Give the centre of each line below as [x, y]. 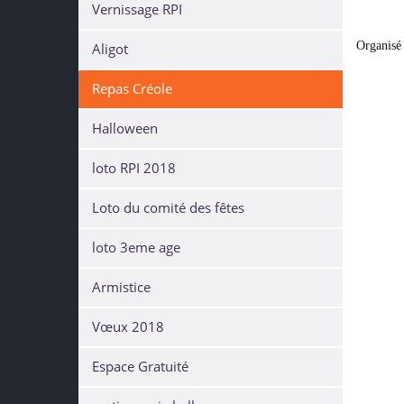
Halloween [125, 129]
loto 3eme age [136, 248]
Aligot [110, 49]
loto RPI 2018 [134, 168]
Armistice [121, 287]
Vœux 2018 [128, 327]
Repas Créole [132, 89]
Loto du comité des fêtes [168, 208]
